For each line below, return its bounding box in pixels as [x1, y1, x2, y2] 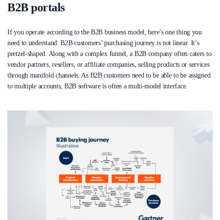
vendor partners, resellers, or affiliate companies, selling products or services [7, 61, 210, 69]
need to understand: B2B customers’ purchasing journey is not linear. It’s [7, 39, 199, 47]
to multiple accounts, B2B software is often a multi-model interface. [7, 82, 188, 90]
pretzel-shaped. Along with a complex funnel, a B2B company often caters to [7, 50, 212, 58]
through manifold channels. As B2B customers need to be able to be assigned [7, 72, 211, 80]
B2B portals [7, 1, 65, 14]
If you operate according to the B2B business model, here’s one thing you [7, 28, 202, 36]
